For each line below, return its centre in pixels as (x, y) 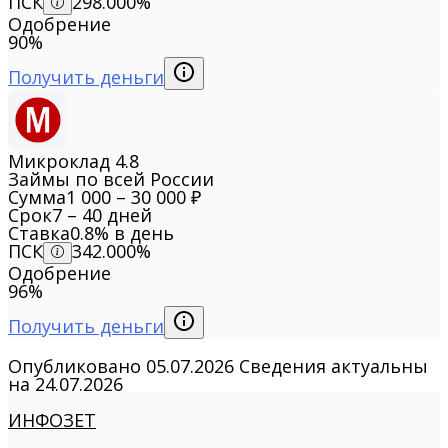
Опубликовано (77, 366)
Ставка (39, 233)
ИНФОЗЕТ (52, 420)
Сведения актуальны (333, 366)
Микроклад (59, 161)
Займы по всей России (111, 179)
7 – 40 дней (102, 215)
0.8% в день (122, 233)
